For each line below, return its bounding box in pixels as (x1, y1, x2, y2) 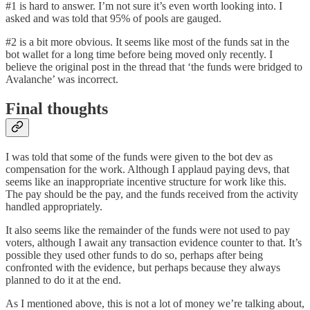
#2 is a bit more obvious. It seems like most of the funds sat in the (6, 36, 289, 48)
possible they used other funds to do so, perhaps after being (6, 248, 263, 261)
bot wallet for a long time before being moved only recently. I (6, 48, 273, 61)
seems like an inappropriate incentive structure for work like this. (6, 175, 286, 188)
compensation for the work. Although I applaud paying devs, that (6, 163, 289, 175)
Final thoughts (6, 100, 108, 118)
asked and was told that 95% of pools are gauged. (6, 12, 221, 25)
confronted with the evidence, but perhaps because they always (6, 261, 280, 273)
